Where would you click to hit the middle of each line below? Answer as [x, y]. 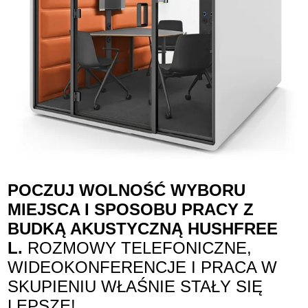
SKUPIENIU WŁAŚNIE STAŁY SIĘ [135, 286]
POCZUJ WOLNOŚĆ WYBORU [127, 190]
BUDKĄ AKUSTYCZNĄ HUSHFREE [143, 228]
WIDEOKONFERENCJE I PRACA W [143, 267]
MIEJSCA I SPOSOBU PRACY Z [131, 209]
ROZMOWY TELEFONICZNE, [137, 247]
